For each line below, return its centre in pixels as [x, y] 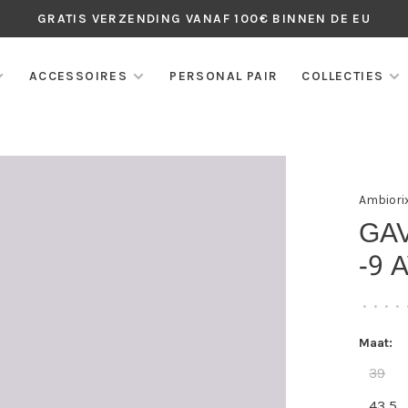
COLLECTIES [343, 76]
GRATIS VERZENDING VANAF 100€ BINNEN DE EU [204, 19]
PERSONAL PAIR [224, 76]
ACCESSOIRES [78, 76]
